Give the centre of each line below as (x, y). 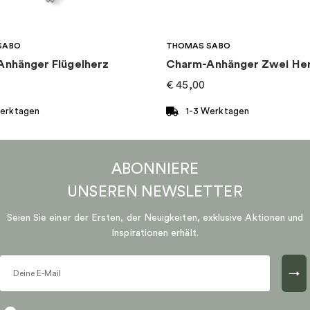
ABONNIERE (155, 169)
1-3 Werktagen (217, 111)
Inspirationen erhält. (155, 234)
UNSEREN (102, 192)
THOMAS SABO (198, 45)
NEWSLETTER (192, 192)
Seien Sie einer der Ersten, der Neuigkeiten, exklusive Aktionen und (155, 218)
